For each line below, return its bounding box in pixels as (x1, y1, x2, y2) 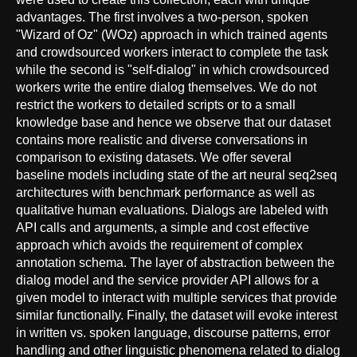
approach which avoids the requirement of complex (16, 237, 303, 252)
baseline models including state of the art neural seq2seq (16, 167, 337, 182)
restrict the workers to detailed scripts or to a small (16, 97, 296, 112)
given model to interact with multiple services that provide (16, 290, 337, 304)
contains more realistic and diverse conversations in (16, 132, 308, 147)
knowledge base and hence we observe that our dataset (16, 115, 331, 129)
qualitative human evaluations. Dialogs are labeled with (16, 202, 328, 217)
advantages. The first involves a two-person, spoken (16, 10, 308, 24)
